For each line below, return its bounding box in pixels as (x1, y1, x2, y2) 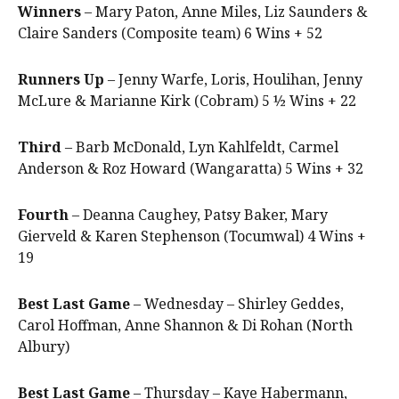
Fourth (18, 205, 69, 225)
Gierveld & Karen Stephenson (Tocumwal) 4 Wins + (18, 226, 366, 247)
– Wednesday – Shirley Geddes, (130, 294, 344, 314)
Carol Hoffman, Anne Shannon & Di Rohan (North (18, 315, 353, 336)
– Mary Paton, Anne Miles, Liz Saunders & (81, 2, 368, 22)
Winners (18, 2, 81, 22)
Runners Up (18, 69, 104, 90)
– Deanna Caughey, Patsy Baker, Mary (69, 205, 328, 225)
